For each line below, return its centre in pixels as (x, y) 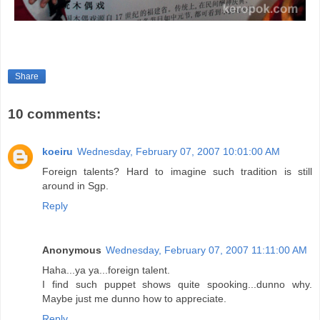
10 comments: (54, 114)
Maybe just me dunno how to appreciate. (134, 298)
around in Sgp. (75, 185)
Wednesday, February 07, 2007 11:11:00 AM (206, 250)
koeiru (57, 151)
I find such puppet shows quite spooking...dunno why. (177, 284)
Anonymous (72, 250)
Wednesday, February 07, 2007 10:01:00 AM (179, 151)
